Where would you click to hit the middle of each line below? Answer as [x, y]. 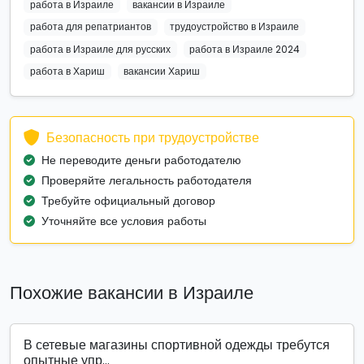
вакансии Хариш [162, 71]
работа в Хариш [67, 71]
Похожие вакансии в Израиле [132, 293]
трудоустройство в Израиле [235, 27]
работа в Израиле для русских [100, 49]
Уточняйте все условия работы [124, 221]
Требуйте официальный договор [128, 201]
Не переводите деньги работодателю [141, 160]
